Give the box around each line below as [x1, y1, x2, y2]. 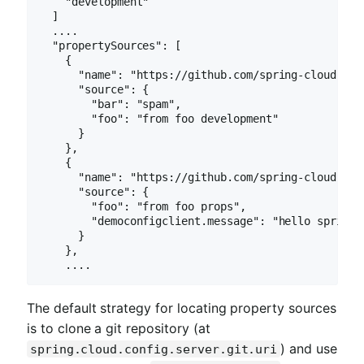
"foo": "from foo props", [39, 200, 246, 214]
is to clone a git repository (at [27, 319, 210, 336]
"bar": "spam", [39, 97, 182, 111]
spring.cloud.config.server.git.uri [29, 341, 278, 357]
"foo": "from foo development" [39, 112, 279, 126]
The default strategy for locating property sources [27, 299, 336, 316]
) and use [280, 340, 337, 357]
